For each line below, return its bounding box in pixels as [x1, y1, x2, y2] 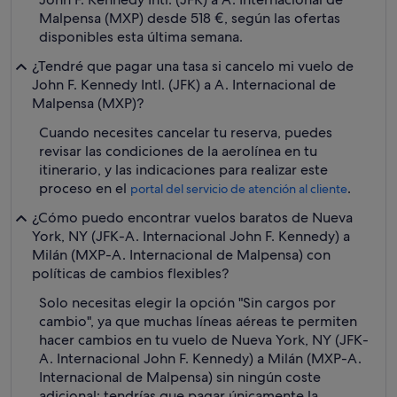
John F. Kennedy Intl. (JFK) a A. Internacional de [32, 75, 336, 94]
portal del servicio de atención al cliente [130, 181, 347, 197]
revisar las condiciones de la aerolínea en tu [39, 142, 317, 160]
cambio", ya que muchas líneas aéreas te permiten [39, 312, 357, 331]
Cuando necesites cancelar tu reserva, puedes [39, 123, 332, 142]
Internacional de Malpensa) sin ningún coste [39, 368, 321, 386]
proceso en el [39, 179, 130, 198]
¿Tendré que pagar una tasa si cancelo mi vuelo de [32, 57, 354, 75]
